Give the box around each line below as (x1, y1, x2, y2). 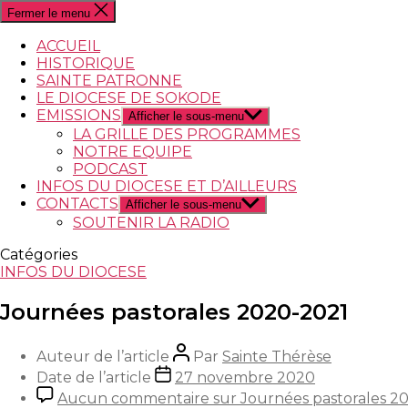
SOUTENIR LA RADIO (73, 214, 229, 231)
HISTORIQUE (36, 55, 135, 72)
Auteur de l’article (36, 347, 169, 365)
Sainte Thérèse (222, 347, 331, 365)
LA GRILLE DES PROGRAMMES (73, 126, 301, 143)
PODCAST (73, 160, 148, 178)
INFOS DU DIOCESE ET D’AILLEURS (36, 178, 297, 195)
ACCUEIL (36, 37, 100, 55)
